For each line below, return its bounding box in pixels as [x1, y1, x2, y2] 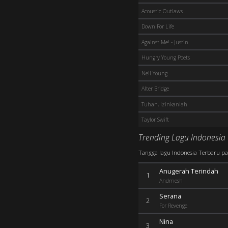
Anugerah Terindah [159, 166, 218, 176]
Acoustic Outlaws [141, 7, 183, 15]
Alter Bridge [141, 85, 169, 93]
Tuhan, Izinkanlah [141, 100, 187, 108]
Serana [159, 191, 181, 201]
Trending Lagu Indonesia [138, 131, 225, 143]
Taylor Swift [141, 116, 169, 124]
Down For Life [141, 23, 174, 31]
